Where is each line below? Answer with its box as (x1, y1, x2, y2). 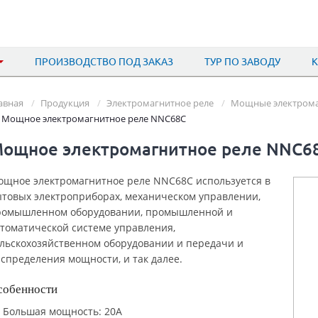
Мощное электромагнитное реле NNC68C (1, 112, 186, 125)
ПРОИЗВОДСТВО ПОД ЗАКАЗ (35, 56, 173, 67)
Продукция (40, 97, 89, 109)
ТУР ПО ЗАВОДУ (204, 56, 280, 67)
